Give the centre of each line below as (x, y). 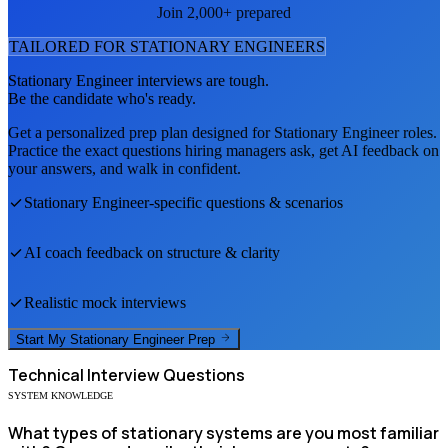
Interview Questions (164, 375)
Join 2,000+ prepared (224, 12)
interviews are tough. (201, 80)
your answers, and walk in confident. (124, 168)
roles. (418, 132)
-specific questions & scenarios (246, 202)
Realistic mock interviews (105, 302)
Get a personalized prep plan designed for (141, 132)
